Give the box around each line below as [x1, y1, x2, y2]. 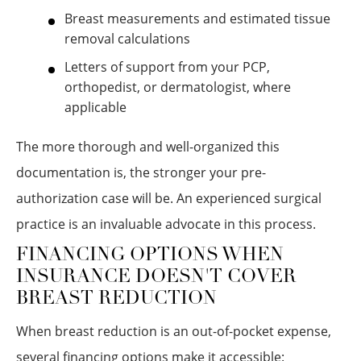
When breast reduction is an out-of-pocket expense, [16, 322, 331, 340]
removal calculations [64, 30, 190, 48]
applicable [64, 98, 127, 116]
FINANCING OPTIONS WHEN [16, 247, 284, 265]
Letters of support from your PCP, [64, 58, 270, 76]
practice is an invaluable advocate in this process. [16, 215, 316, 233]
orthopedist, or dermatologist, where [64, 78, 291, 96]
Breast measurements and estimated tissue [64, 10, 330, 27]
